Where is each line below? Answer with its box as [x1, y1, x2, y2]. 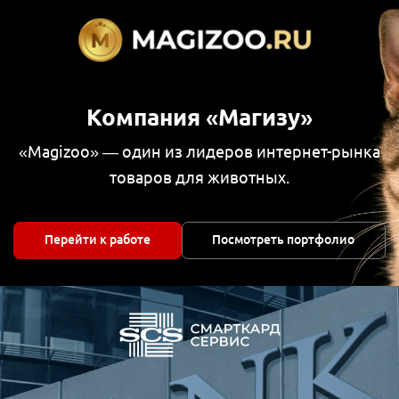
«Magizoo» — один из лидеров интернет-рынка [19, 142, 380, 160]
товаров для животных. [110, 167, 289, 186]
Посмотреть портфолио [212, 232, 355, 248]
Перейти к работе [44, 232, 151, 248]
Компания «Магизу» [86, 103, 313, 130]
